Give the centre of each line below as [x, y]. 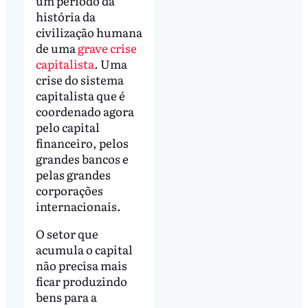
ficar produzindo [81, 280]
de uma [56, 48]
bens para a [66, 296]
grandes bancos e [82, 159]
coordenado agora [85, 111]
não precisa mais [81, 265]
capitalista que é [80, 96]
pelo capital [67, 127]
